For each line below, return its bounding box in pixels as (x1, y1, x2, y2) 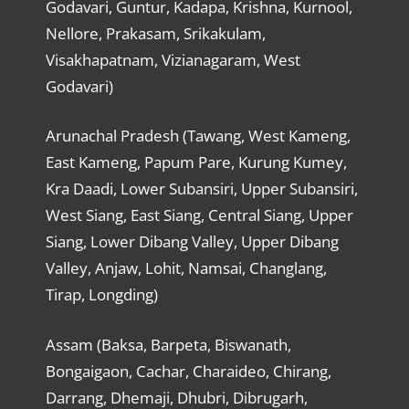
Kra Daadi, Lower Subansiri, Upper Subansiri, (45, 178, 358, 200)
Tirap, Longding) (45, 284, 158, 306)
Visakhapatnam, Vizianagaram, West (45, 48, 300, 70)
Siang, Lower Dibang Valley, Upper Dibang (45, 231, 339, 253)
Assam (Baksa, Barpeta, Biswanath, (45, 333, 291, 355)
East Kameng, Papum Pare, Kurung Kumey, (45, 152, 347, 173)
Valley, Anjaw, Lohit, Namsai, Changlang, (45, 257, 327, 279)
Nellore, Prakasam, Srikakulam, (45, 22, 266, 44)
